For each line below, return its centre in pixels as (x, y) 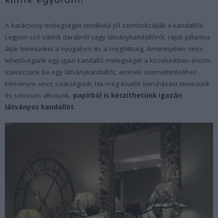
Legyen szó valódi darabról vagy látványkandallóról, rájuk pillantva (108, 37)
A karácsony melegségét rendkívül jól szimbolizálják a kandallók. (105, 25)
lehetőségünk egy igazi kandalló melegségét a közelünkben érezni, (109, 60)
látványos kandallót (39, 107)
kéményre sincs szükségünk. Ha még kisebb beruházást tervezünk (107, 83)
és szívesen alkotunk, (39, 95)
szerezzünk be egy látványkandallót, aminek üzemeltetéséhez (101, 72)
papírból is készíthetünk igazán (127, 95)
